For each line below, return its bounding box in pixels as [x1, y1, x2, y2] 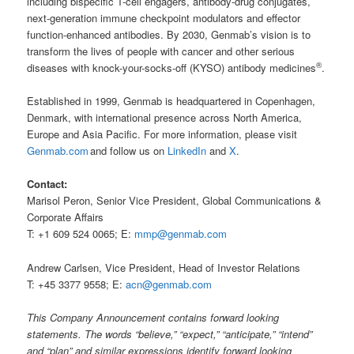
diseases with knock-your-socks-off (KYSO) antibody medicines [27, 60, 317, 76]
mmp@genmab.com [134, 226, 228, 242]
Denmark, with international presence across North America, [27, 110, 303, 126]
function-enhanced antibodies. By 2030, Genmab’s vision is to [27, 27, 311, 43]
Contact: [27, 176, 68, 192]
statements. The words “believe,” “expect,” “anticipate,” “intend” [27, 326, 313, 341]
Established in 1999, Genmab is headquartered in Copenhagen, [27, 93, 316, 109]
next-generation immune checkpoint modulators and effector [27, 10, 301, 26]
